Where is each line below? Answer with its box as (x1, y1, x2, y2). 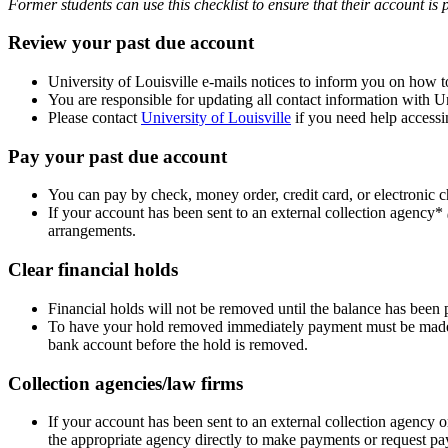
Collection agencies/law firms (8, 372, 243, 394)
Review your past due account (8, 32, 254, 54)
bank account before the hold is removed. (48, 335, 312, 353)
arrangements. (48, 222, 136, 240)
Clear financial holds (8, 259, 178, 281)
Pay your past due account (8, 145, 227, 167)
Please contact (48, 108, 141, 126)
